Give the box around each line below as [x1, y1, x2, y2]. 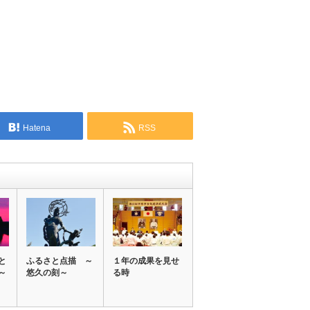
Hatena [22, 122, 51, 133]
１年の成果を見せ [113, 256, 179, 266]
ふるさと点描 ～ [26, 256, 93, 266]
